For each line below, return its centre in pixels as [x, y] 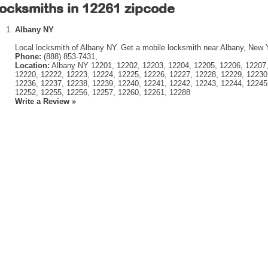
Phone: [28, 57]
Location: [32, 66]
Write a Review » [45, 101]
